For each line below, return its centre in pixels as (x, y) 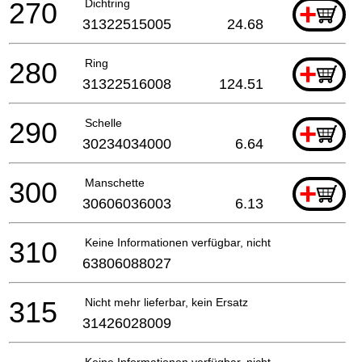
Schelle (103, 122)
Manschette (115, 182)
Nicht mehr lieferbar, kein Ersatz (166, 302)
